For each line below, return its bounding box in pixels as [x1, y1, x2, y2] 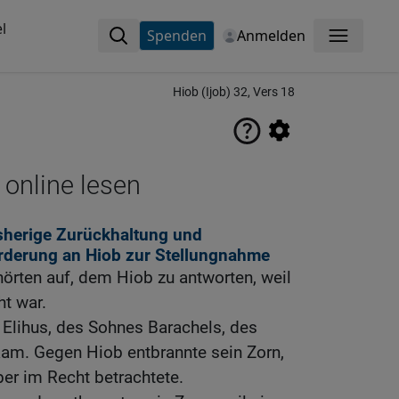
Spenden [146, 26, 207, 45]
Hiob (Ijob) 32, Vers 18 [173, 85, 295, 100]
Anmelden [236, 26, 305, 45]
